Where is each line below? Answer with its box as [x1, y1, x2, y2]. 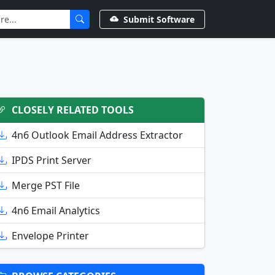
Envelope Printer [12, 229, 89, 242]
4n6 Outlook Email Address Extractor [12, 128, 183, 142]
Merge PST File [12, 179, 80, 192]
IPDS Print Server [12, 153, 91, 167]
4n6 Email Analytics [12, 204, 100, 217]
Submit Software [123, 13, 195, 25]
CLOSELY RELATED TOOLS [12, 103, 134, 117]
